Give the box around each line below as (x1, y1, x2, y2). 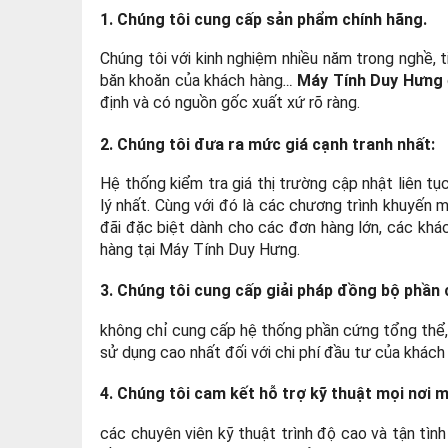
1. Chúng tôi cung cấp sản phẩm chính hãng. (100, 9, 427, 29)
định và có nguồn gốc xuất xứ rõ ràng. (100, 93, 360, 113)
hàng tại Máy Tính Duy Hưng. (100, 239, 300, 259)
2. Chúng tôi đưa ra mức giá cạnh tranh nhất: (100, 134, 435, 154)
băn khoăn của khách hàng (100, 71, 283, 91)
